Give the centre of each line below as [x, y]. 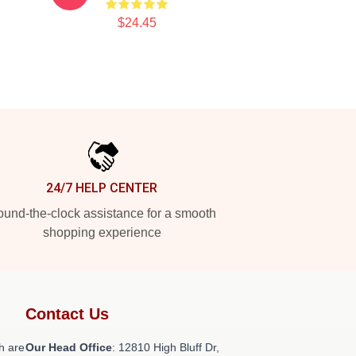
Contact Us [67, 314]
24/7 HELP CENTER [102, 188]
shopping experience [102, 232]
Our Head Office [69, 347]
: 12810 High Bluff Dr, [166, 347]
